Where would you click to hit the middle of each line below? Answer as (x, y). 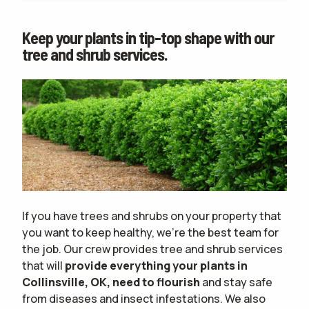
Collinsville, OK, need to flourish (111, 282)
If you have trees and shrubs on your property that (152, 216)
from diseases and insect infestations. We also (144, 299)
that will (43, 266)
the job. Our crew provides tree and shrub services (152, 249)
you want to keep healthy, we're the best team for (150, 233)
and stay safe (236, 282)
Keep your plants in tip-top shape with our (148, 38)
